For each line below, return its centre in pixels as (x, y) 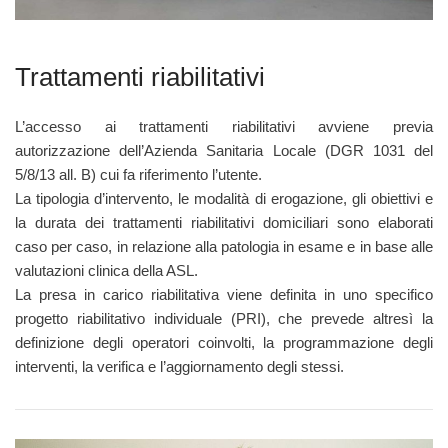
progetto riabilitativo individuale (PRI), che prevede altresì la (224, 319)
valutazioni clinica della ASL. (106, 271)
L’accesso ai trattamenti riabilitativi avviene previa (224, 127)
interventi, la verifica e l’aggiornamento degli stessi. (179, 367)
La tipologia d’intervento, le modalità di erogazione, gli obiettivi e (224, 199)
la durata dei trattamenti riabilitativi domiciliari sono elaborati (224, 223)
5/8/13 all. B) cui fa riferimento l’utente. (138, 175)
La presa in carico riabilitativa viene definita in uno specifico (224, 295)
